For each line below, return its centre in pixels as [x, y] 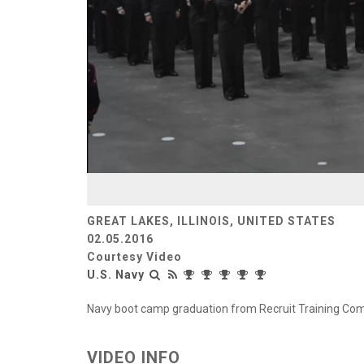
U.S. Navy [116, 274]
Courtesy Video [134, 256]
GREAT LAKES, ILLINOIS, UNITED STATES [211, 221]
